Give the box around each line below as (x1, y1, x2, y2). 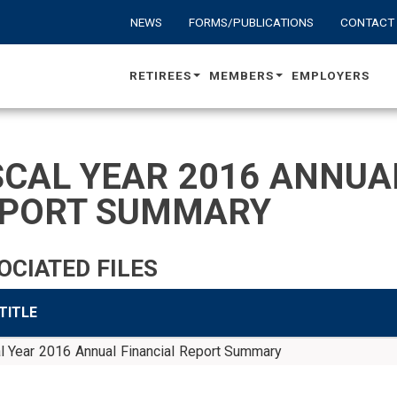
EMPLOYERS (292, 67, 370, 82)
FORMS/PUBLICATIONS (188, 15, 314, 29)
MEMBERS (208, 67, 274, 82)
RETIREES (128, 67, 191, 82)
